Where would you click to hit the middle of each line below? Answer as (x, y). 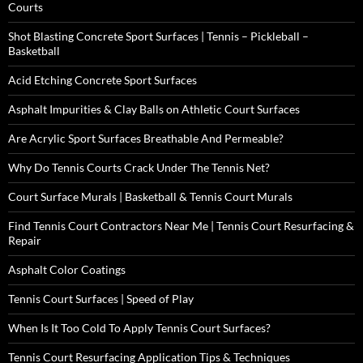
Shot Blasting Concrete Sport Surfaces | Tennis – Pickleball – (158, 36)
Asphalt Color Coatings (67, 269)
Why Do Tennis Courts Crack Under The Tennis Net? (139, 167)
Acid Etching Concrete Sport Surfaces (102, 79)
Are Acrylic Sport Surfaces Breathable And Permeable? (146, 138)
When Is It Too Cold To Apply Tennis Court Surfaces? (139, 327)
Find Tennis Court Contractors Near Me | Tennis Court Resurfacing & (181, 225)
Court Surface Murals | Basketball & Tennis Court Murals (150, 196)
